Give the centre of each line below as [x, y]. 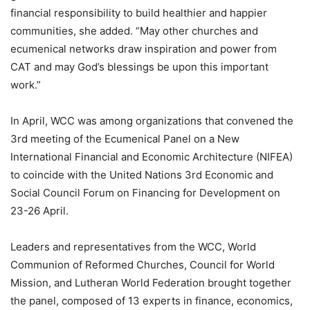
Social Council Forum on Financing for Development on [145, 193]
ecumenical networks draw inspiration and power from [144, 49]
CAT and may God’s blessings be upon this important [139, 67]
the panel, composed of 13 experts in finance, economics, [152, 301]
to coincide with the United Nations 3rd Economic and [142, 175]
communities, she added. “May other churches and [134, 31]
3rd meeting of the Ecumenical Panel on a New [125, 139]
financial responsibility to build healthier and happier [139, 13]
